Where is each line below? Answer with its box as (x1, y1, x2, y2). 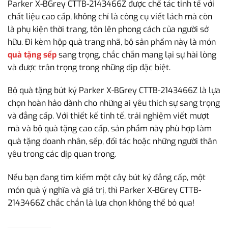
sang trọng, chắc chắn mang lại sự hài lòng (56, 49, 216, 60)
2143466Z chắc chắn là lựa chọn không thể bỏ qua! (8, 197, 194, 209)
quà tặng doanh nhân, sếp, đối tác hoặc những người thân (8, 136, 217, 147)
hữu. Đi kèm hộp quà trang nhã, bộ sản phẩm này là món (8, 36, 216, 47)
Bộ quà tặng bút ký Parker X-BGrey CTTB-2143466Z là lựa (8, 85, 220, 96)
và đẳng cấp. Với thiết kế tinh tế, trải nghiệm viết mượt (8, 110, 209, 122)
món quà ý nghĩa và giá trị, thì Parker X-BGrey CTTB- (8, 185, 201, 196)
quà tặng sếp (8, 49, 56, 60)
